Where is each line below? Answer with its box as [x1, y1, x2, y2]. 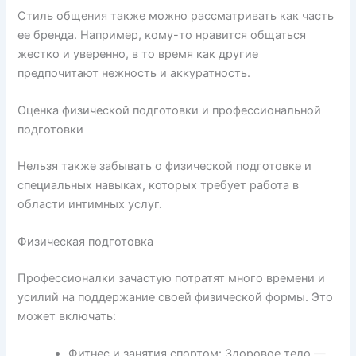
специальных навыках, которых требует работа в [17, 177, 300, 192]
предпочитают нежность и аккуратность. [17, 65, 251, 80]
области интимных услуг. [17, 196, 163, 211]
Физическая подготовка [17, 234, 154, 250]
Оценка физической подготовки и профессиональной [17, 103, 322, 118]
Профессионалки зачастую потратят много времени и [17, 270, 326, 285]
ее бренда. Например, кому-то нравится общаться [17, 27, 307, 42]
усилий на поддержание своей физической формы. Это [17, 289, 334, 304]
